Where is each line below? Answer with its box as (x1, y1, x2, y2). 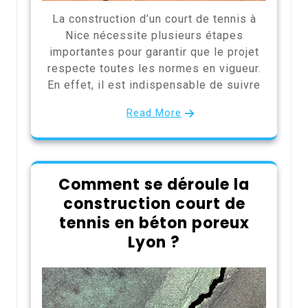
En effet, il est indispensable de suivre (47, 78, 261, 91)
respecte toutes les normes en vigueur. (47, 61, 261, 75)
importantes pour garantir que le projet (49, 45, 259, 58)
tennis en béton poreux (58, 212, 250, 234)
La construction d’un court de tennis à (52, 12, 256, 25)
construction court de (63, 192, 245, 214)
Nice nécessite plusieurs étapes (65, 28, 243, 42)
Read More (126, 106, 181, 119)
